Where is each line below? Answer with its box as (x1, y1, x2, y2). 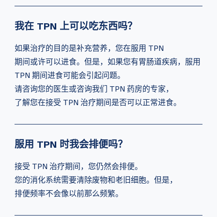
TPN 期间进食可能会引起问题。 (15, 70, 125, 80)
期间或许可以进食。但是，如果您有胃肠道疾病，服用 (15, 57, 201, 67)
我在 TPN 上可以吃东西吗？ (15, 20, 137, 32)
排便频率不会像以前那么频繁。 (15, 188, 123, 199)
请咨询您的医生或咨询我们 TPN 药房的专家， (15, 84, 173, 94)
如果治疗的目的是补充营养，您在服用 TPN (15, 43, 164, 53)
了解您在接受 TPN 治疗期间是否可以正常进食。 (15, 97, 181, 108)
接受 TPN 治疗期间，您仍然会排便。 (15, 161, 142, 171)
